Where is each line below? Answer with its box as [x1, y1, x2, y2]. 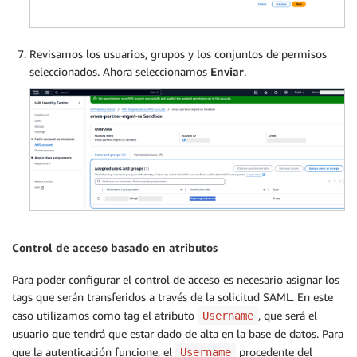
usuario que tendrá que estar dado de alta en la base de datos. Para [12, 327, 343, 341]
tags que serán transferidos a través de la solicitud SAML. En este [12, 290, 333, 304]
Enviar [210, 64, 244, 78]
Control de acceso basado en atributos [12, 240, 218, 254]
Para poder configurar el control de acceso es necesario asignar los [12, 273, 339, 287]
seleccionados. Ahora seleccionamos [29, 64, 210, 78]
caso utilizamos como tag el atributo [12, 308, 198, 323]
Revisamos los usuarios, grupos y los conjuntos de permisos [29, 46, 327, 61]
